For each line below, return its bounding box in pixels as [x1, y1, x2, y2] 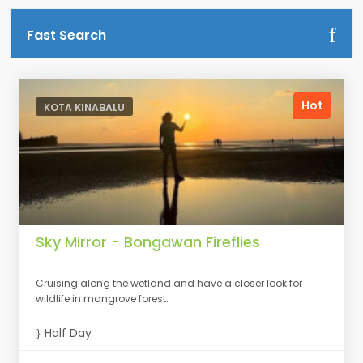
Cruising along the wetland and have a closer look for [36, 276, 302, 290]
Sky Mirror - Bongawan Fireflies [36, 232, 260, 252]
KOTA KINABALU [44, 100, 125, 114]
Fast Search [27, 26, 106, 45]
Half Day [41, 325, 92, 341]
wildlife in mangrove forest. [36, 292, 169, 305]
